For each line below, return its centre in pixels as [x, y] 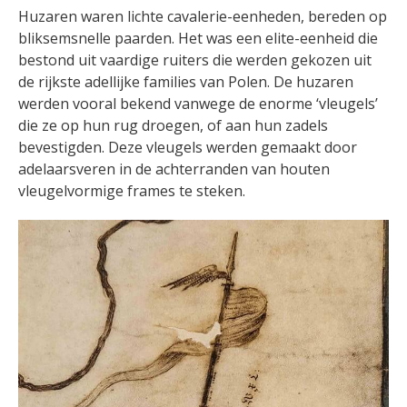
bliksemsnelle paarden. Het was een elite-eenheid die [198, 39]
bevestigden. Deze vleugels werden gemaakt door [188, 148]
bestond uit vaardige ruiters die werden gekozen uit [195, 60]
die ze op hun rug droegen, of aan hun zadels [173, 126]
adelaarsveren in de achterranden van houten [174, 169]
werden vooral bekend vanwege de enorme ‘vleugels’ [198, 104]
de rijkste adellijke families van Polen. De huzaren [186, 82]
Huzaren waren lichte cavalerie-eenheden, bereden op [203, 17]
